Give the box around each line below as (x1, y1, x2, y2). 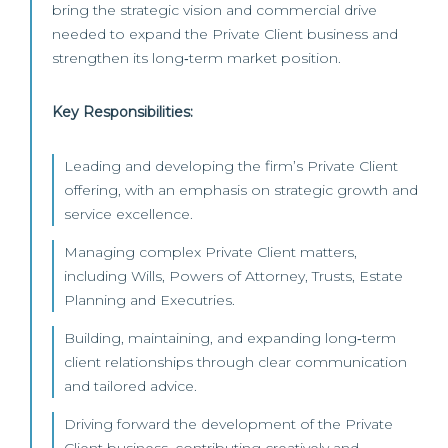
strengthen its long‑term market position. (52, 49, 341, 67)
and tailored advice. (64, 377, 197, 395)
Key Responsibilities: (52, 103, 193, 121)
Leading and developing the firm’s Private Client (64, 157, 398, 175)
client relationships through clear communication (64, 353, 407, 371)
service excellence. (64, 205, 193, 223)
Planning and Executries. (64, 291, 235, 309)
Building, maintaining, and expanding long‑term (64, 329, 396, 347)
